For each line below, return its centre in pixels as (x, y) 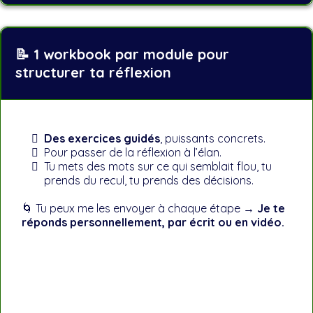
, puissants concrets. (213, 138)
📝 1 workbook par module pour (122, 54)
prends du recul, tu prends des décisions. (149, 180)
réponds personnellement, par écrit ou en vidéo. (153, 222)
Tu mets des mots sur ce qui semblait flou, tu (158, 166)
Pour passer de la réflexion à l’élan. (133, 152)
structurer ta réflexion (93, 72)
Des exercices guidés (102, 138)
